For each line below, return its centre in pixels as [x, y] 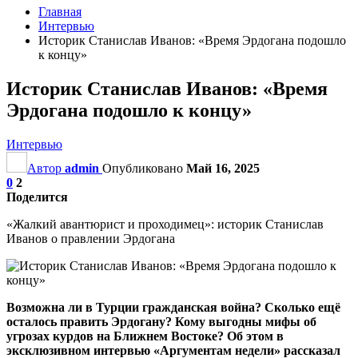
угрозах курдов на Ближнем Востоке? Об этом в [145, 336]
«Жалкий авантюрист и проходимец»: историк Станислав [165, 224]
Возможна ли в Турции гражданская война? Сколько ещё [173, 307]
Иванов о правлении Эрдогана [91, 238]
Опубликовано [144, 168]
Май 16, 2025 [223, 168]
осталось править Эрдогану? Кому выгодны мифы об [161, 321]
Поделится [37, 197]
